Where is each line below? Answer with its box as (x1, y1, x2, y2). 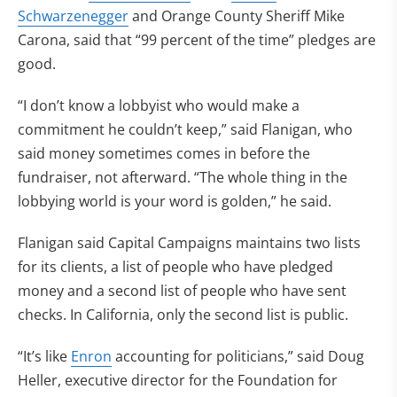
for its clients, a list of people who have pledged (18, 257, 333, 276)
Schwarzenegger (18, 6, 128, 26)
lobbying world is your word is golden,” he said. (18, 191, 331, 211)
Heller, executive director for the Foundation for (18, 370, 338, 390)
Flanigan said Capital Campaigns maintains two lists (18, 233, 361, 253)
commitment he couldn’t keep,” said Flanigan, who (18, 120, 353, 139)
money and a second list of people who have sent (18, 281, 346, 300)
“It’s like (18, 346, 71, 366)
